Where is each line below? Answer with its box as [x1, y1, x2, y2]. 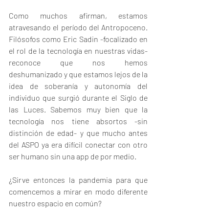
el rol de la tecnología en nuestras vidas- [9, 46, 148, 55]
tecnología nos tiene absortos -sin [9, 116, 148, 126]
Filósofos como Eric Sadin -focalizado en [9, 34, 148, 44]
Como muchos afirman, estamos [9, 11, 148, 20]
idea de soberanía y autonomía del [9, 81, 148, 90]
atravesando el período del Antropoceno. [9, 22, 148, 32]
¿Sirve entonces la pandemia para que [9, 175, 148, 184]
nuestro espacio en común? [9, 198, 102, 208]
